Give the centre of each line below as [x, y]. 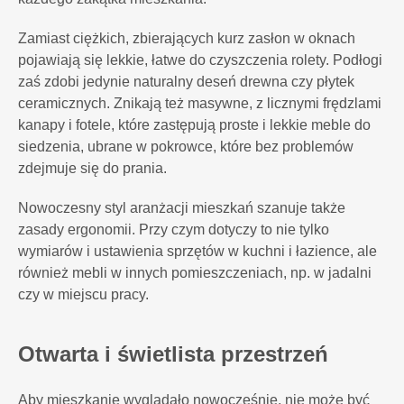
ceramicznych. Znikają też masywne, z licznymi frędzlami [200, 103]
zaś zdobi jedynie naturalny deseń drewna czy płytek [186, 82]
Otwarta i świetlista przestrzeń [173, 354]
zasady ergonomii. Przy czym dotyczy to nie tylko [174, 230]
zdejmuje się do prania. [94, 168]
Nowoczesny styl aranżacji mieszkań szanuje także [182, 208]
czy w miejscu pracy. [83, 294]
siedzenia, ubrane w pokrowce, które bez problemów [186, 147]
